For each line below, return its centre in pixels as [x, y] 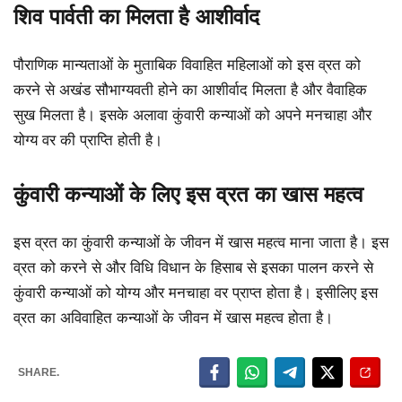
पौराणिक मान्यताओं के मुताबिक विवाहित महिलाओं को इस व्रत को [187, 66]
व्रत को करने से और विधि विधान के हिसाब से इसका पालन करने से [193, 267]
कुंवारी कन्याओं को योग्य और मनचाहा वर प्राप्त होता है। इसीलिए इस [196, 293]
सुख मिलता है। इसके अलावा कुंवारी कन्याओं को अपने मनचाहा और [192, 116]
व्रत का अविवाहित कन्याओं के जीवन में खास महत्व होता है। [173, 318]
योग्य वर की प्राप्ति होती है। [88, 141]
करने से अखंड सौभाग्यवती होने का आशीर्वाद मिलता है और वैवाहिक [190, 91]
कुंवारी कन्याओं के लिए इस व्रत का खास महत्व [188, 194]
